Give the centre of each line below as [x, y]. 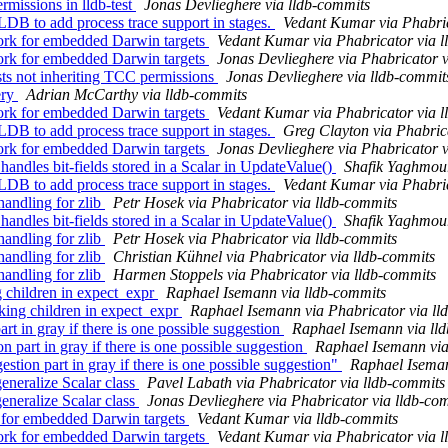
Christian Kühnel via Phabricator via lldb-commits [274, 257]
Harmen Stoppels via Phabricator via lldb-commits [274, 275]
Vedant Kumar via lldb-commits [297, 419]
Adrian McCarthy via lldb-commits [136, 95]
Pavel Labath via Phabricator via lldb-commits [296, 383]
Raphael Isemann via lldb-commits [276, 293]
